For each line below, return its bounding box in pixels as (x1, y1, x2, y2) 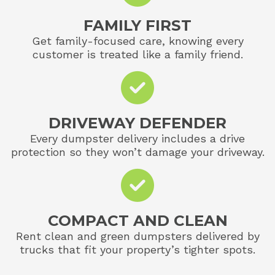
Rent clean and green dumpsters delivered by (15, 229, 260, 242)
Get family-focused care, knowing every (31, 34, 244, 47)
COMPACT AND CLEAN (47, 211, 228, 230)
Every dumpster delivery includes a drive (30, 131, 245, 145)
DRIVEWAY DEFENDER (48, 113, 227, 132)
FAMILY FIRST (83, 15, 192, 34)
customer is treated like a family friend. (32, 47, 243, 61)
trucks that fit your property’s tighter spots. (20, 242, 255, 256)
